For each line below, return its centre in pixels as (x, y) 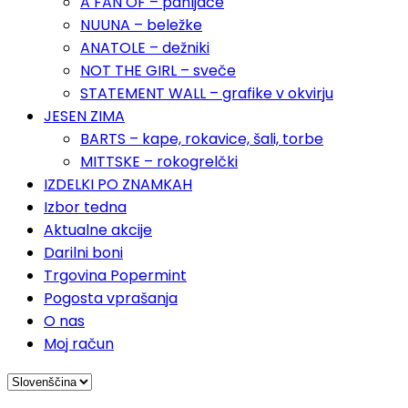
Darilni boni (83, 253)
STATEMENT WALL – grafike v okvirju (207, 94)
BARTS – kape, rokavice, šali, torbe (202, 139)
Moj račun (79, 344)
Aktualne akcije (98, 230)
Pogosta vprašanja (111, 299)
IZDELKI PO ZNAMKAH (118, 185)
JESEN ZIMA (84, 117)
